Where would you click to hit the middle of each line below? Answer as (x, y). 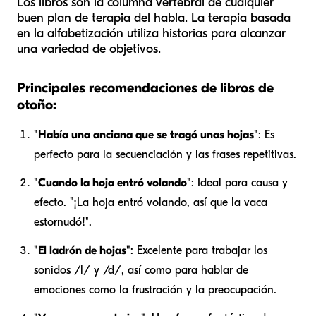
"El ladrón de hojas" (82, 251)
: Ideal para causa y (239, 183)
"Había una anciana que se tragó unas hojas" (146, 135)
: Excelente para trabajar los (199, 251)
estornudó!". (63, 223)
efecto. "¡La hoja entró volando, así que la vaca (151, 203)
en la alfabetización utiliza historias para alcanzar (151, 34)
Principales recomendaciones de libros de (145, 88)
